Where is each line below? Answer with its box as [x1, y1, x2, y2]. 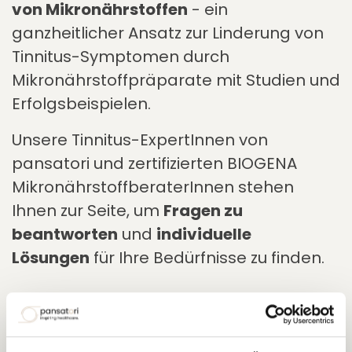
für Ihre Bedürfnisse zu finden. [90, 247, 324, 269]
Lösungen [12, 247, 90, 269]
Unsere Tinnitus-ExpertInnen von [12, 129, 268, 151]
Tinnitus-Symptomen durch [12, 46, 229, 68]
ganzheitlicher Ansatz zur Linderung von [12, 22, 324, 44]
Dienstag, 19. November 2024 [12, 321, 240, 343]
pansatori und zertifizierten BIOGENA [12, 152, 297, 174]
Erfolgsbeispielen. [12, 93, 151, 115]
